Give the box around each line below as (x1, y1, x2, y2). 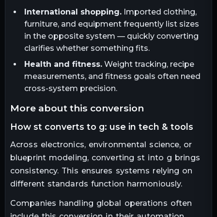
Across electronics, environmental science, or (10, 140, 192, 150)
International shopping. (24, 7, 122, 16)
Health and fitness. (24, 59, 102, 69)
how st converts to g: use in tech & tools (17, 121, 193, 132)
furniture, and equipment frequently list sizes (24, 19, 199, 29)
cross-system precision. (24, 83, 117, 93)
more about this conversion (19, 102, 144, 114)
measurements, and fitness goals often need (24, 71, 201, 81)
